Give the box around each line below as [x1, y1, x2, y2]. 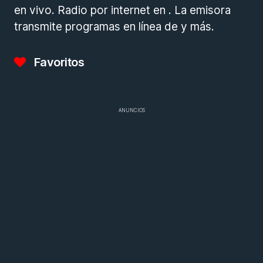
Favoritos [31, 55, 85, 70]
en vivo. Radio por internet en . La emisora [14, 4, 231, 18]
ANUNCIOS [118, 107, 145, 114]
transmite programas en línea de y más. [14, 20, 214, 34]
